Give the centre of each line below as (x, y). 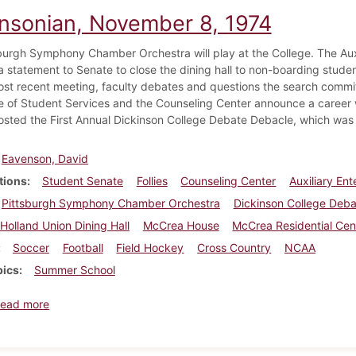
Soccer (31, 247)
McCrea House (181, 225)
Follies (152, 180)
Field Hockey (150, 247)
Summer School (74, 269)
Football (83, 247)
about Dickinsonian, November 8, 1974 (150, 303)
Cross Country (234, 247)
